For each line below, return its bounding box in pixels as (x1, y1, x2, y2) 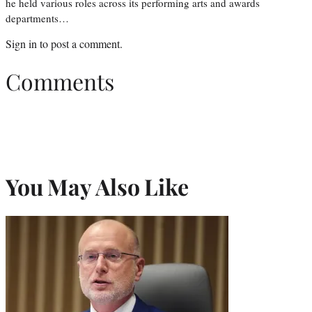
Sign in (6, 36, 37, 51)
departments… (6, 10, 69, 25)
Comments (6, 66, 114, 97)
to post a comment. (37, 36, 123, 51)
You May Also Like (6, 171, 189, 201)
